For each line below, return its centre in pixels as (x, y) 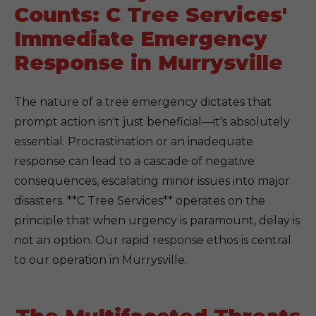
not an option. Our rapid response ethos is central (153, 240)
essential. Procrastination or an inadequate (134, 141)
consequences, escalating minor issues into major (152, 181)
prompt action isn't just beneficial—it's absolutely (152, 122)
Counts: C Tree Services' (151, 14)
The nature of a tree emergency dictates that (143, 102)
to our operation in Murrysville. (101, 260)
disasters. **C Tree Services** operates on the (140, 201)
